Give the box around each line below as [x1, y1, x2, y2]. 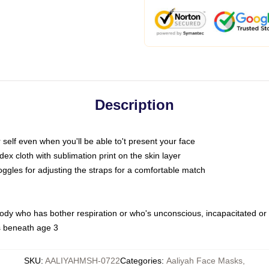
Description [95, 97, 174, 113]
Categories [120, 256, 162, 265]
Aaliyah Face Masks [166, 256, 243, 265]
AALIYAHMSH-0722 [45, 256, 120, 265]
